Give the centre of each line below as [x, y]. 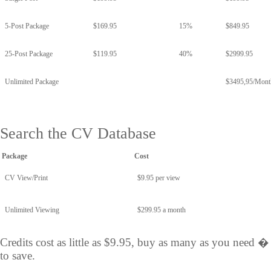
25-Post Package [29, 54]
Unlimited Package [32, 82]
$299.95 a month [162, 210]
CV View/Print [26, 178]
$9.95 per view [159, 178]
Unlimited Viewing [32, 210]
